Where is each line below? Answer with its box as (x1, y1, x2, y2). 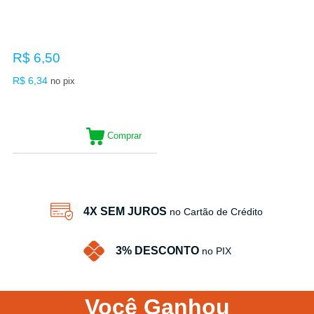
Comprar (107, 130, 142, 142)
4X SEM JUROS (83, 205, 168, 218)
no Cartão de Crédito (170, 206, 264, 218)
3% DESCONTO (115, 245, 199, 257)
